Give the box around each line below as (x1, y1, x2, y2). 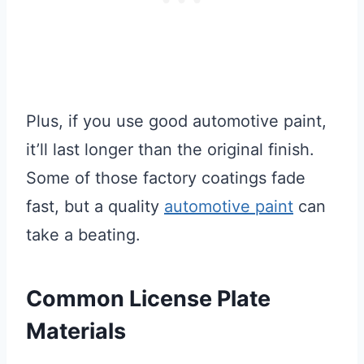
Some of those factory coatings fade (26, 168, 305, 188)
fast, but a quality (26, 197, 164, 217)
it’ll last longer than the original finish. (26, 140, 314, 160)
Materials (26, 317, 126, 344)
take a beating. (26, 225, 141, 245)
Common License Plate (26, 284, 271, 312)
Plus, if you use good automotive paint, (26, 111, 327, 132)
